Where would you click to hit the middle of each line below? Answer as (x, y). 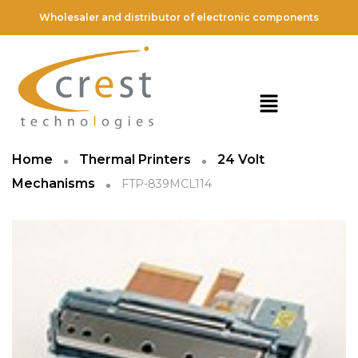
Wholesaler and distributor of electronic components (179, 17)
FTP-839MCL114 (165, 184)
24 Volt (241, 159)
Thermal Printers (135, 159)
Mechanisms (54, 183)
